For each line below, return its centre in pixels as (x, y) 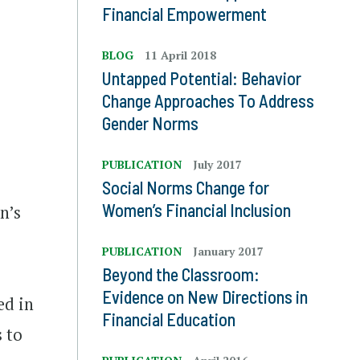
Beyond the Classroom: (181, 274)
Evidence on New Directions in (205, 297)
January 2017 (228, 251)
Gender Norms (150, 123)
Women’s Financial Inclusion (196, 210)
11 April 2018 (180, 55)
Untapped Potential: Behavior (202, 78)
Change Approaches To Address (208, 100)
